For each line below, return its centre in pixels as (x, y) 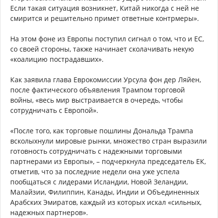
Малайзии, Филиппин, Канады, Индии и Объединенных (105, 192)
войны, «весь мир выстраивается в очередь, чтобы (97, 100)
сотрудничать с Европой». (54, 110)
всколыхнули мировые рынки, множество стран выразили (109, 141)
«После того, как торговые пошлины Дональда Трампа (102, 131)
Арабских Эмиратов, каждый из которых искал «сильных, (106, 202)
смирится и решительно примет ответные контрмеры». (105, 18)
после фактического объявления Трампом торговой (98, 90)
